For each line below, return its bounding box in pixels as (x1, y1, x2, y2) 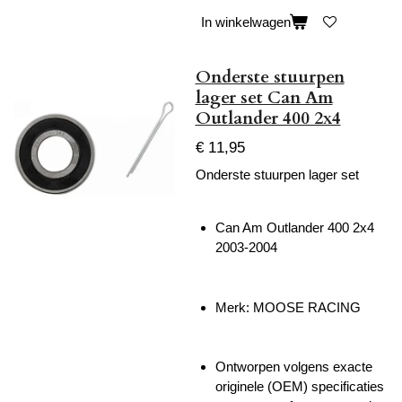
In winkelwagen (200, 14, 291, 31)
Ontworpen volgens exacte (215, 359, 372, 374)
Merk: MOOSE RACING (215, 299, 361, 315)
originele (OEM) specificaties (215, 379, 384, 394)
